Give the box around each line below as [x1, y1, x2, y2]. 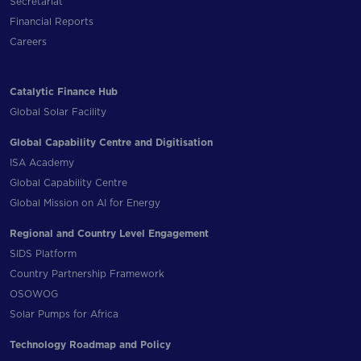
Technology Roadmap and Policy [10, 340, 171, 351]
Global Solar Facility [10, 107, 106, 118]
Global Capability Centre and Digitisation [10, 138, 213, 148]
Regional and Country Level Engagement [10, 229, 209, 239]
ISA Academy [10, 158, 74, 168]
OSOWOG [10, 289, 58, 300]
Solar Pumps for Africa [10, 309, 118, 320]
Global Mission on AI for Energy [10, 198, 160, 209]
